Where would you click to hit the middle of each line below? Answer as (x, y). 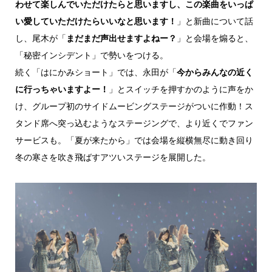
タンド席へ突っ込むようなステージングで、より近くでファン (134, 123)
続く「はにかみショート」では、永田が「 (96, 72)
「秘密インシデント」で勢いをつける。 (91, 55)
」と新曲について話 (215, 21)
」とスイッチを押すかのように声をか (181, 89)
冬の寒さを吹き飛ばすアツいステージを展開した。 (113, 157)
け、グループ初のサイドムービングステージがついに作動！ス (134, 106)
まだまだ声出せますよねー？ (121, 38)
